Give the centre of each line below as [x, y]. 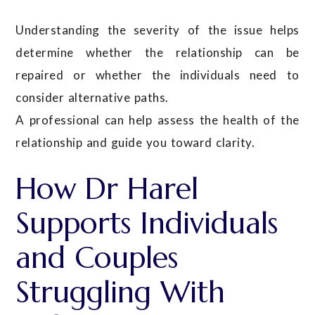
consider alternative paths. [92, 97]
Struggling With [121, 292]
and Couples [97, 257]
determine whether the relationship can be [157, 52]
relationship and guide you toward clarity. [135, 142]
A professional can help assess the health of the [157, 120]
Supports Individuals [147, 223]
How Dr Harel [107, 188]
